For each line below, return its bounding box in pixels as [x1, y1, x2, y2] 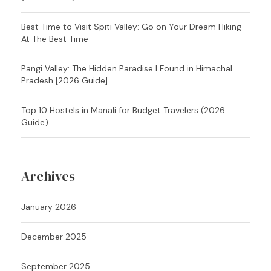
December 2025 [21, 230, 87, 242]
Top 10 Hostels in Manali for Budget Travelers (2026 [21, 104, 225, 116]
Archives [21, 166, 75, 185]
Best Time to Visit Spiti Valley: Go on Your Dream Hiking [21, 21, 241, 32]
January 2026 [21, 201, 76, 212]
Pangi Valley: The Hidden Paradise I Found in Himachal [21, 62, 232, 74]
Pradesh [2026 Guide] [21, 74, 108, 86]
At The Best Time [21, 33, 88, 44]
